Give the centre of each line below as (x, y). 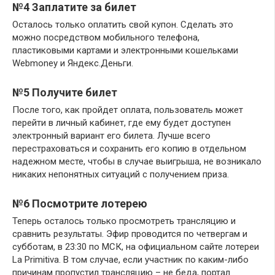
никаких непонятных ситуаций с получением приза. (121, 175)
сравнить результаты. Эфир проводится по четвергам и (130, 234)
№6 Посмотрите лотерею (80, 204)
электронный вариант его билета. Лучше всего (111, 136)
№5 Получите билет (65, 93)
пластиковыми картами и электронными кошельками (125, 51)
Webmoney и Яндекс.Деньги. (73, 64)
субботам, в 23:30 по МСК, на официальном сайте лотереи (136, 247)
